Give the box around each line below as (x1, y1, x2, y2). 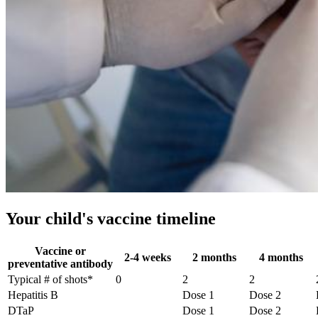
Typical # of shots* (8, 273, 93, 285)
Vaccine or (35, 244, 86, 257)
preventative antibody (8, 257, 113, 270)
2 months (192, 251, 236, 263)
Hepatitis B (8, 288, 58, 301)
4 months (259, 251, 303, 263)
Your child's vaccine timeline (6, 209, 216, 228)
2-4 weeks (124, 251, 171, 263)
